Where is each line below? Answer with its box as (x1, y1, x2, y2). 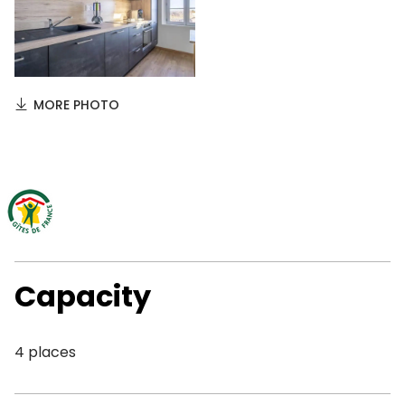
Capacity (14, 276, 151, 316)
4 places (14, 342, 76, 363)
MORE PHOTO (33, 96, 119, 114)
